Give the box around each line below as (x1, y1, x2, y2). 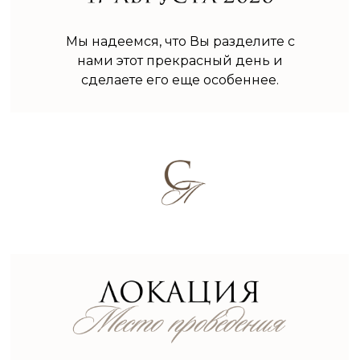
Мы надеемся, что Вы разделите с (65, 34, 295, 49)
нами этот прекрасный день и (77, 53, 283, 68)
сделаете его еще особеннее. (81, 72, 279, 88)
